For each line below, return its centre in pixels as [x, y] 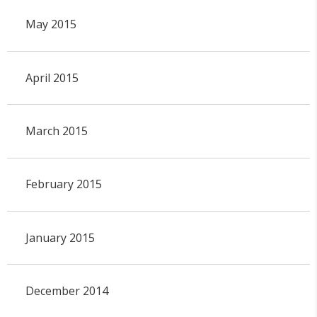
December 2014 [67, 291]
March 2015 [56, 131]
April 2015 [52, 77]
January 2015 [60, 237]
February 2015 [63, 184]
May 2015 [51, 24]
